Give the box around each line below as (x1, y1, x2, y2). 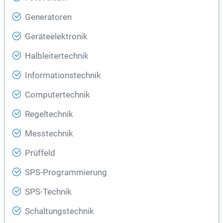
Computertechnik (25, 90, 90, 100)
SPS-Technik (25, 187, 72, 197)
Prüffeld (25, 148, 55, 158)
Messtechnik (25, 129, 73, 139)
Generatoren (25, 12, 72, 22)
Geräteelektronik (25, 32, 88, 42)
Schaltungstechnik (25, 207, 94, 217)
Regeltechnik (25, 110, 73, 119)
